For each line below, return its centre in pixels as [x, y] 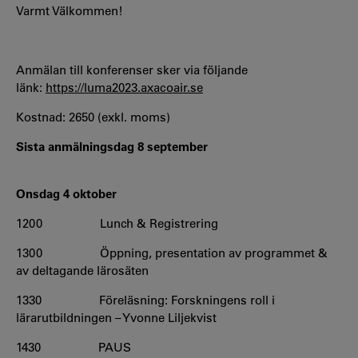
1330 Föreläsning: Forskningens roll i [145, 300]
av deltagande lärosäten [82, 270]
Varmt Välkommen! [70, 10]
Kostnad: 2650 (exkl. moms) [93, 117]
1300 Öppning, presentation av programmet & [172, 253]
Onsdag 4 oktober [66, 193]
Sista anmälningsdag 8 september [112, 146]
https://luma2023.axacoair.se [124, 87]
